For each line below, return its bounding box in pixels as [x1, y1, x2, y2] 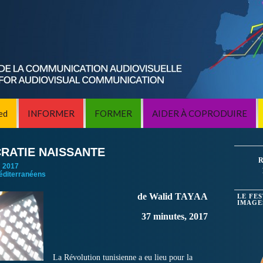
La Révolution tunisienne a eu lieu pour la [53, 253, 193, 262]
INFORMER [27, 108, 75, 119]
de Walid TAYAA [137, 191, 208, 201]
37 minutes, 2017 [141, 211, 208, 221]
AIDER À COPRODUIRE [151, 108, 247, 119]
